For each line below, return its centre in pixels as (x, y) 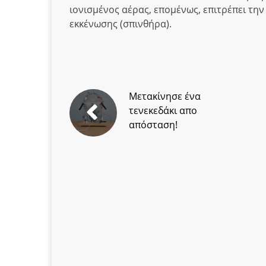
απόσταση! (153, 124)
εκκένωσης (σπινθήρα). (121, 23)
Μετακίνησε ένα (165, 96)
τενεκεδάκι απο (163, 110)
